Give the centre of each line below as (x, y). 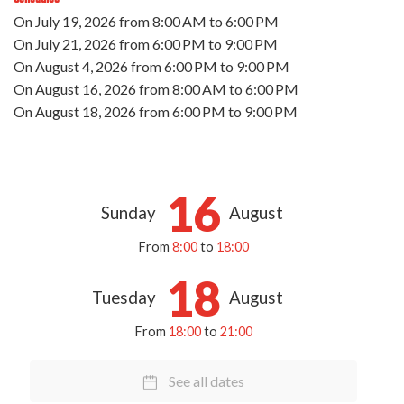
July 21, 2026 (76, 43)
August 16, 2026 (86, 88)
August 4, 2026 (82, 66)
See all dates (207, 381)
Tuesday (124, 297)
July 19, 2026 (76, 21)
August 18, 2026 (86, 111)
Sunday (129, 212)
